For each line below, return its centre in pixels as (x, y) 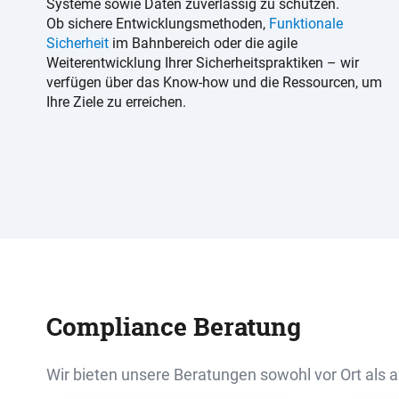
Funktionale (306, 24)
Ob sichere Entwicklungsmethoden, (158, 24)
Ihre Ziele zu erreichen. (116, 102)
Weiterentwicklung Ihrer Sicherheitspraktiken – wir (203, 63)
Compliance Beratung (174, 326)
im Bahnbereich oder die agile (203, 44)
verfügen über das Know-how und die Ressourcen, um (214, 83)
